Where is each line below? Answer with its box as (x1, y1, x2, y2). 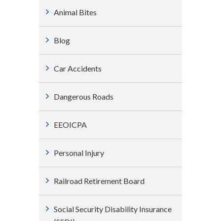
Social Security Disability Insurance (54, 204, 172, 214)
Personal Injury (54, 148, 104, 157)
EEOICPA (54, 120, 87, 129)
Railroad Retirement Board (54, 176, 145, 185)
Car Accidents (54, 64, 102, 73)
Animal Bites (54, 7, 97, 17)
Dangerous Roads (54, 92, 113, 101)
